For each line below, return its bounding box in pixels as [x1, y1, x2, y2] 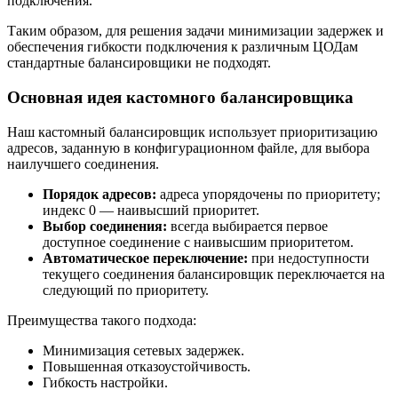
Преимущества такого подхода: [7, 312, 196, 328]
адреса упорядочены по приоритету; [156, 186, 380, 202]
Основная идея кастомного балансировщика [7, 88, 354, 107]
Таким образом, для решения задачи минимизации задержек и [7, 23, 384, 39]
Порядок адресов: [43, 186, 156, 202]
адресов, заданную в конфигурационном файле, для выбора [7, 139, 370, 155]
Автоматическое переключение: [43, 250, 248, 266]
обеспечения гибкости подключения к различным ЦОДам [7, 39, 358, 55]
